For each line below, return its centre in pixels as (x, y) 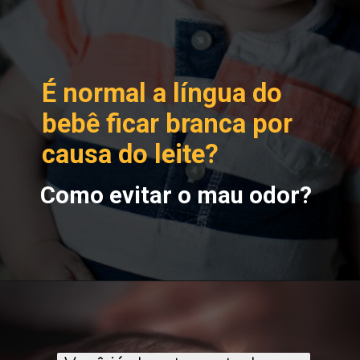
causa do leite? (131, 155)
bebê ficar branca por (168, 124)
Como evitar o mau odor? (176, 196)
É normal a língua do (162, 94)
